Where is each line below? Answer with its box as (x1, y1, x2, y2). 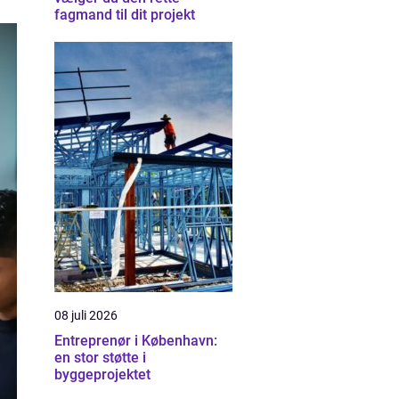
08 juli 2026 (54, 308, 118, 322)
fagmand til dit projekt (54, 6, 195, 23)
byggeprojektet (54, 366, 151, 383)
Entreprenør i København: (54, 332, 217, 349)
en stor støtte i (54, 349, 146, 366)
